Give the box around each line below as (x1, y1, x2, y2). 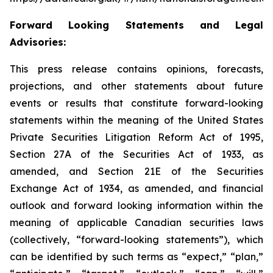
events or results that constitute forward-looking (10, 97, 263, 109)
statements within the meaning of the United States (10, 114, 263, 126)
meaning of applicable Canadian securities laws (10, 216, 263, 229)
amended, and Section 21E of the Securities (10, 165, 263, 177)
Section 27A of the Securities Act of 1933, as (10, 148, 263, 160)
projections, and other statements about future (10, 80, 263, 92)
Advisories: (10, 36, 66, 48)
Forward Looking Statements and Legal (10, 19, 263, 31)
